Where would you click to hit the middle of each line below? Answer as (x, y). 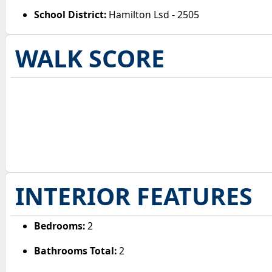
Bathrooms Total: (76, 251)
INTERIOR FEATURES (134, 196)
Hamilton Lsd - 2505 (153, 14)
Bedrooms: (60, 226)
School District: (70, 14)
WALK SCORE (90, 59)
